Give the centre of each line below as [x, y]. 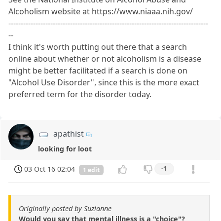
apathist [69, 134]
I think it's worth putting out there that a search [98, 47]
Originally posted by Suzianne [65, 208]
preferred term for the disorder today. [80, 94]
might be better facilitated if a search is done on [98, 71]
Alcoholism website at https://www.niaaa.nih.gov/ [101, 12]
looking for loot [65, 148]
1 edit [91, 170]
